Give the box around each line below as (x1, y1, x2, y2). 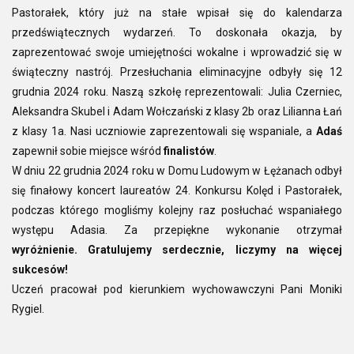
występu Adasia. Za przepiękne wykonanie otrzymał (12, 224, 342, 237)
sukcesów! (12, 263, 68, 277)
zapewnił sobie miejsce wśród (12, 145, 164, 158)
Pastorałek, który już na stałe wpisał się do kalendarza (12, 6, 342, 20)
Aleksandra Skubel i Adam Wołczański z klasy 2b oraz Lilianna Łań (12, 105, 342, 119)
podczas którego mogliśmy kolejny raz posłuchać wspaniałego (12, 204, 342, 217)
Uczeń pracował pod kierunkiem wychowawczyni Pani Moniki (12, 283, 342, 296)
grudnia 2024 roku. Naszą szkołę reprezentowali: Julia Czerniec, (12, 85, 342, 99)
